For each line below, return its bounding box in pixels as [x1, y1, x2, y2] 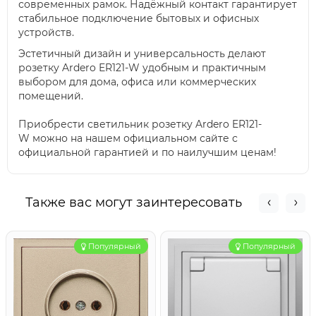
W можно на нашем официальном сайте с [18, 132, 238, 145]
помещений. [18, 90, 83, 102]
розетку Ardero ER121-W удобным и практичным [18, 61, 266, 74]
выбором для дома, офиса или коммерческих [18, 75, 256, 88]
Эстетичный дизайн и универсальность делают [18, 47, 266, 60]
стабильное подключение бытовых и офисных [18, 12, 259, 25]
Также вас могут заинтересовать [25, 195, 242, 210]
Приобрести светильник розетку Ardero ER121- [18, 118, 262, 130]
